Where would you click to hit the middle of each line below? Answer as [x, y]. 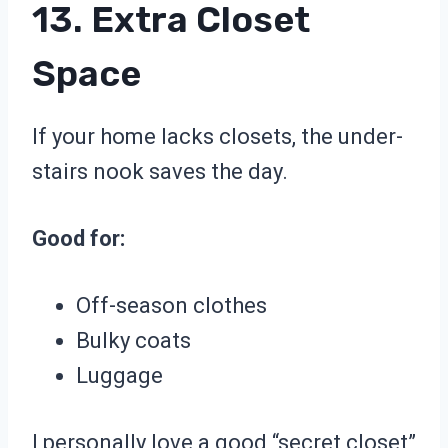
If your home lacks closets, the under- [217, 137]
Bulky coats [133, 341]
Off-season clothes [171, 306]
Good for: [78, 239]
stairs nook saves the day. [160, 172]
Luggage [119, 376]
